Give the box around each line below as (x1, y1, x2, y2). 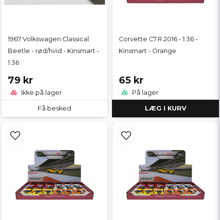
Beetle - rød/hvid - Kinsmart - (8, 47, 99, 55)
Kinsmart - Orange (119, 47, 176, 55)
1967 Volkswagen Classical (8, 35, 89, 43)
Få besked (38, 104, 71, 112)
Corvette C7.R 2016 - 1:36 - (119, 35, 198, 43)
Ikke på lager (20, 88, 62, 96)
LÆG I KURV (144, 104, 187, 112)
